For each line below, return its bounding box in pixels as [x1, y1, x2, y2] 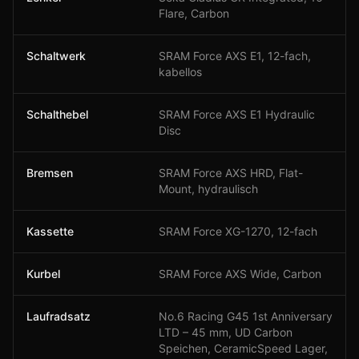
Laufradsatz [26, 309, 91, 324]
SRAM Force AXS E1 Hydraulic [159, 107, 315, 122]
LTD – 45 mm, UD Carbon [159, 325, 292, 340]
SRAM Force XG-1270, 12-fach [159, 224, 317, 239]
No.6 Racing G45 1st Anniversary [159, 309, 333, 324]
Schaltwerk [26, 49, 86, 63]
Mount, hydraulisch [159, 182, 258, 196]
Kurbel [26, 267, 60, 281]
